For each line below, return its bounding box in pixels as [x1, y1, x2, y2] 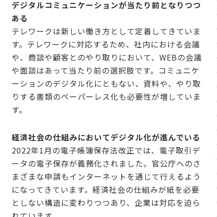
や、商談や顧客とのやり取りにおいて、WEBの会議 [12, 51, 202, 63]
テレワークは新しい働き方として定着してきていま [12, 25, 201, 37]
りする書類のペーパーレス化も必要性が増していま [12, 91, 201, 103]
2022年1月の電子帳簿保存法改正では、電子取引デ [12, 144, 201, 156]
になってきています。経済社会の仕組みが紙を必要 [12, 184, 200, 196]
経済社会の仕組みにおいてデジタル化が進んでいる [12, 131, 201, 143]
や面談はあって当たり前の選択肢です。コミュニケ [12, 64, 200, 77]
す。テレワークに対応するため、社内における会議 [12, 38, 200, 50]
